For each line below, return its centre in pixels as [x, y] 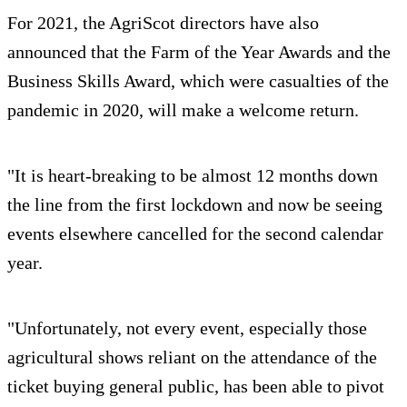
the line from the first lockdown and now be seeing [195, 205]
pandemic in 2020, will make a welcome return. [183, 110]
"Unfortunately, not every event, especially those [187, 328]
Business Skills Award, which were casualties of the [198, 81]
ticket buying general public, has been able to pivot [196, 387]
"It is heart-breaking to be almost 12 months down [193, 176]
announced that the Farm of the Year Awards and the [199, 52]
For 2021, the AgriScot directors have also [163, 23]
